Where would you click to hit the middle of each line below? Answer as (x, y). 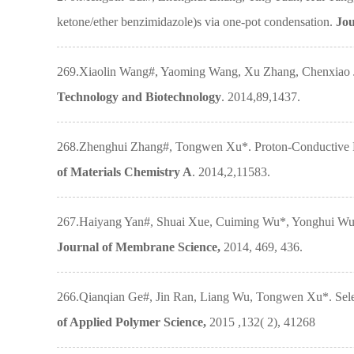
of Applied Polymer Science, (132, 322)
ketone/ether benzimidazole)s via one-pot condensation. (196, 22)
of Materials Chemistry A (124, 172)
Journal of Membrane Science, (139, 247)
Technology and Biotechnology (139, 97)
